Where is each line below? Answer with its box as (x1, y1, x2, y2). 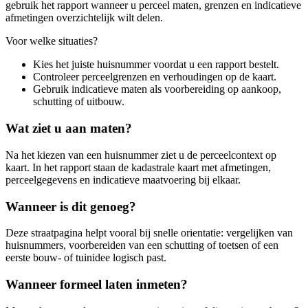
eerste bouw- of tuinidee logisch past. (5, 252, 166, 264)
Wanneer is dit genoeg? (5, 199, 136, 214)
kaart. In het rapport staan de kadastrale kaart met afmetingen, (5, 161, 271, 173)
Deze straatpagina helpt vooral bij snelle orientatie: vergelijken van (5, 227, 293, 239)
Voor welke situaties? (5, 35, 98, 47)
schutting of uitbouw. (33, 96, 124, 108)
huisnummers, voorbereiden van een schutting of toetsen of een (5, 239, 278, 252)
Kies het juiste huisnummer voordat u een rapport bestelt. (33, 58, 279, 71)
